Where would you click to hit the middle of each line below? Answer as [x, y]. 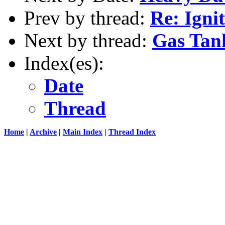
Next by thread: [88, 40]
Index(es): [64, 63]
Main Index [83, 132]
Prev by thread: [87, 18]
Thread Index [132, 132]
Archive [43, 132]
